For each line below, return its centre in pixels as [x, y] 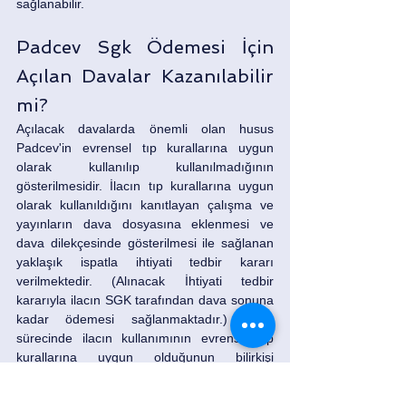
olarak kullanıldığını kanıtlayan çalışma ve [145, 204]
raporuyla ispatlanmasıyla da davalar [145, 376]
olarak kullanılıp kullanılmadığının [145, 166]
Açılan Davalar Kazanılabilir [145, 76]
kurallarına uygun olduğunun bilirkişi [145, 357]
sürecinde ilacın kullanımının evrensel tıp [145, 338]
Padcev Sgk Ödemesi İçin [145, 47]
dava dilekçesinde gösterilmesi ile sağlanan [145, 242]
